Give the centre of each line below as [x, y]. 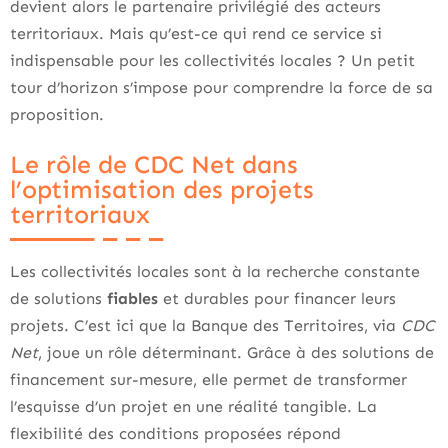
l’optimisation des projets [162, 190]
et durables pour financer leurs [277, 299]
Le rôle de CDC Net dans [154, 165]
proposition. [57, 115]
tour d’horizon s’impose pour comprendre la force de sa [221, 88]
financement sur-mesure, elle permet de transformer [208, 380]
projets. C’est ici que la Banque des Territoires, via [205, 326]
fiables [132, 299]
